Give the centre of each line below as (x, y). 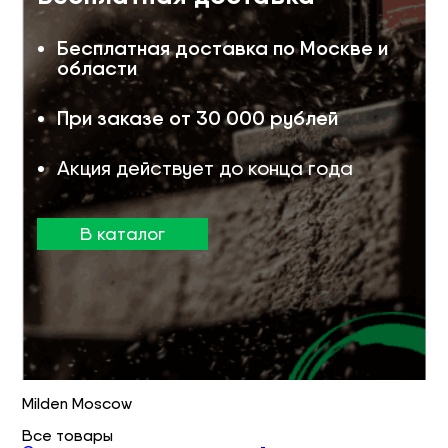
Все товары (68, 435)
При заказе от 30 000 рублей (198, 117)
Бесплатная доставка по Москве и (223, 47)
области (97, 67)
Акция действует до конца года (205, 167)
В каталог (123, 233)
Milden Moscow (77, 403)
